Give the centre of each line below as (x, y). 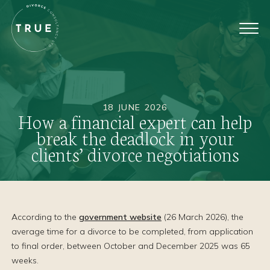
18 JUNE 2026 (135, 107)
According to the (45, 217)
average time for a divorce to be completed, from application (132, 231)
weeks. (25, 260)
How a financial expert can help (135, 121)
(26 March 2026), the (202, 217)
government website (120, 217)
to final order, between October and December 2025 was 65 (131, 246)
